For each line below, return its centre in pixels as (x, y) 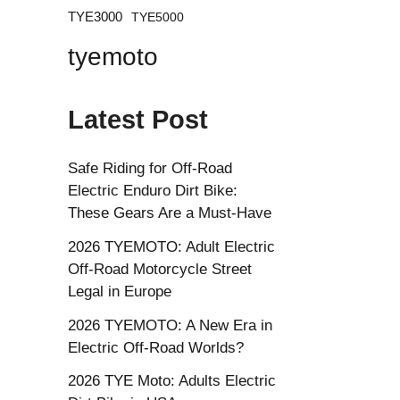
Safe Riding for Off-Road (150, 169)
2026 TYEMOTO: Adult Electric (171, 246)
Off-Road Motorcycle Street (160, 269)
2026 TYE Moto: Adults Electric (172, 381)
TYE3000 (95, 17)
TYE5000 (158, 17)
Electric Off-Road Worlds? (156, 347)
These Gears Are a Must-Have (170, 213)
